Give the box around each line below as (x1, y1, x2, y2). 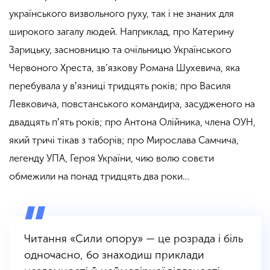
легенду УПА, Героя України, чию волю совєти (9, 152, 214, 165)
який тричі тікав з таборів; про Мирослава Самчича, (9, 134, 239, 146)
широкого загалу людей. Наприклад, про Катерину (9, 26, 234, 38)
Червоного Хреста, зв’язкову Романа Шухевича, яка (9, 62, 240, 74)
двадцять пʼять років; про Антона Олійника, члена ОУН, (9, 116, 256, 128)
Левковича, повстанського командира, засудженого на (9, 98, 255, 110)
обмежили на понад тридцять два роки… (9, 171, 189, 183)
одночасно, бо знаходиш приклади (24, 248, 204, 262)
